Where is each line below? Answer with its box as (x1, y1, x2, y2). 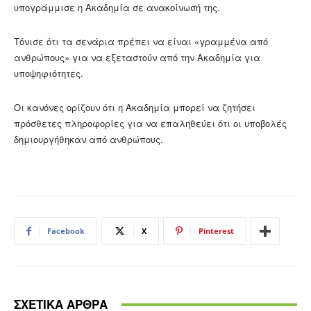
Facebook (47, 226, 85, 237)
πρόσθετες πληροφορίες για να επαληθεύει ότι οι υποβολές (14, 117, 287, 131)
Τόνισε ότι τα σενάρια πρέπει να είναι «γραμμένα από (14, 35, 268, 49)
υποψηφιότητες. (14, 67, 83, 81)
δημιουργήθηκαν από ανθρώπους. (14, 133, 163, 146)
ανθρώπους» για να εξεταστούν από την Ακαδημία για (14, 51, 260, 65)
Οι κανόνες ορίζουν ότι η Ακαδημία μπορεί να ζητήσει (14, 101, 255, 115)
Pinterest (199, 226, 234, 237)
